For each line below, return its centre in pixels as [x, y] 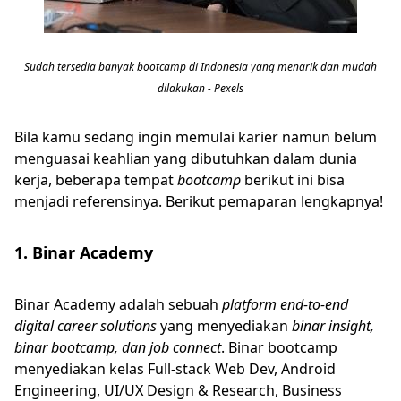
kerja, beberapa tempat [96, 180]
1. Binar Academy [84, 252]
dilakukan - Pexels [200, 88]
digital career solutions [87, 326]
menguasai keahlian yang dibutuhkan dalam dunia [186, 158]
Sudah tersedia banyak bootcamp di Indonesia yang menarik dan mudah [200, 67]
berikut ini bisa [293, 180]
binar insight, [333, 326]
